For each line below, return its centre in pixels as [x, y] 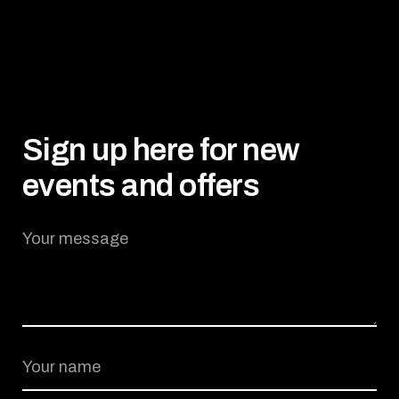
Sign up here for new [161, 149]
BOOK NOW [199, 14]
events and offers [141, 185]
